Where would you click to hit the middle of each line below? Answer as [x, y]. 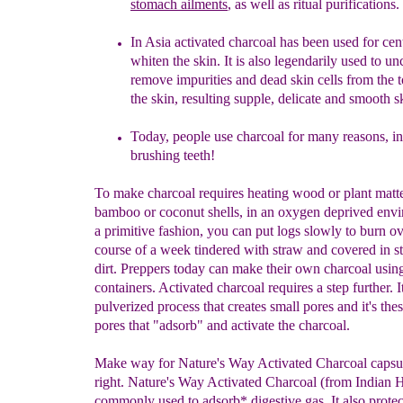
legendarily [308, 61]
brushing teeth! [173, 155]
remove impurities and [195, 80]
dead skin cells [303, 80]
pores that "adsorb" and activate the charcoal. [222, 325]
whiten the [162, 61]
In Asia [152, 42]
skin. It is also [234, 61]
